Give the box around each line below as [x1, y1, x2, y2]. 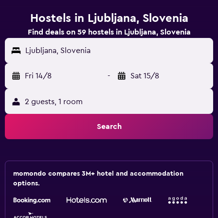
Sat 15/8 [130, 72, 159, 80]
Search [96, 123, 122, 130]
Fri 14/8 [25, 72, 52, 80]
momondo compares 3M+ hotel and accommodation [13, 170, 183, 177]
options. [13, 180, 40, 187]
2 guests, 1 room [25, 98, 83, 106]
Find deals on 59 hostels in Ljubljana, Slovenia [27, 28, 191, 36]
